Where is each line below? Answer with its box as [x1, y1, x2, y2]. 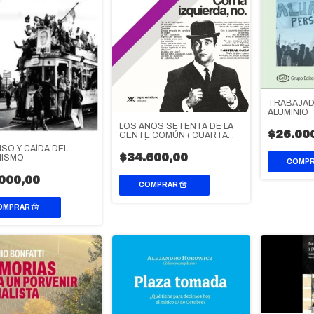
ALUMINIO [267, 107, 308, 118]
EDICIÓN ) [119, 139, 161, 149]
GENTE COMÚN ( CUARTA [119, 130, 228, 140]
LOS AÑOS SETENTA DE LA [119, 121, 234, 131]
